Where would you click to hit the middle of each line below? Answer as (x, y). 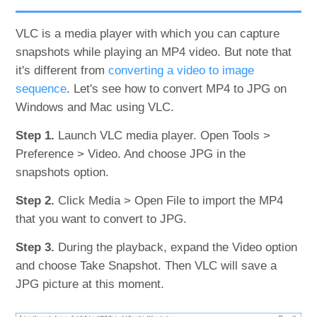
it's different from (62, 71)
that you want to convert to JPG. (102, 219)
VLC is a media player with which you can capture (148, 34)
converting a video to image (181, 71)
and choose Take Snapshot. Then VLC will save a (146, 266)
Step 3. (35, 248)
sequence (41, 89)
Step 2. (35, 201)
